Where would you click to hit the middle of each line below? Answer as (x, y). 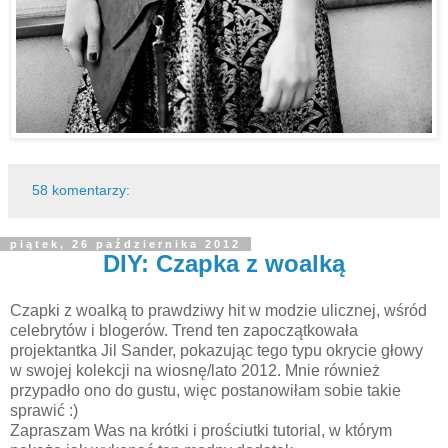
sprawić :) (44, 411)
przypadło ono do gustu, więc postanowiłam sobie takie (205, 391)
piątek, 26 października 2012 (125, 243)
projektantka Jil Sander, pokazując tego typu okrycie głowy (216, 351)
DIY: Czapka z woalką (224, 263)
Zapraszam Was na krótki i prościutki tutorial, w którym (201, 431)
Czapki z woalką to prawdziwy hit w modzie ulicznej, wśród (218, 311)
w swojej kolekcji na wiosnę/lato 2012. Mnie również (195, 371)
